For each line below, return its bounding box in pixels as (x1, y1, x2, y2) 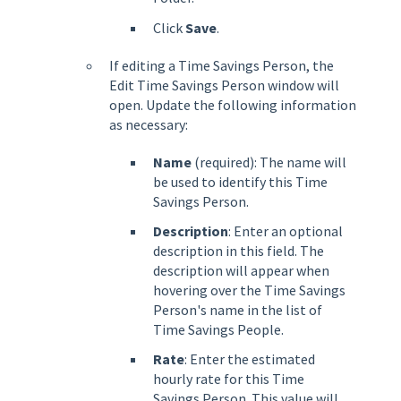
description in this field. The (153, 241, 324, 260)
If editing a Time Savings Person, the (109, 55, 334, 74)
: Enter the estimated (184, 350, 315, 369)
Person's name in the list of (153, 300, 322, 319)
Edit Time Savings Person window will (109, 75, 339, 94)
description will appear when (153, 260, 329, 279)
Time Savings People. (153, 320, 284, 338)
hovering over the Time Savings (153, 280, 346, 299)
